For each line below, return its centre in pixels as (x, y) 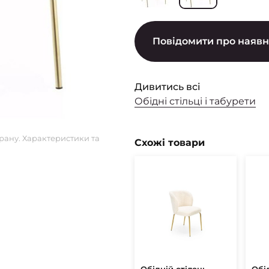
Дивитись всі (168, 87)
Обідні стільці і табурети (195, 101)
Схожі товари (170, 143)
